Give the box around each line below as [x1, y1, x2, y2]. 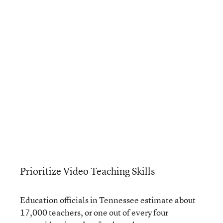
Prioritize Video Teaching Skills [20, 164, 156, 178]
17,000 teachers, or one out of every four [20, 206, 168, 218]
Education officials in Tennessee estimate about [20, 194, 196, 206]
